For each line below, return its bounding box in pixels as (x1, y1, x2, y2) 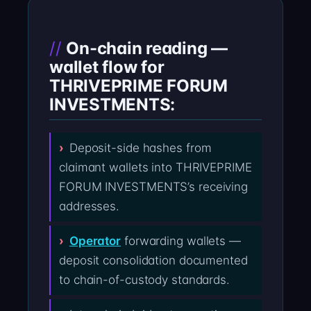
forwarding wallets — (121, 234, 241, 249)
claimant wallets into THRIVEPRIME (59, 160, 252, 175)
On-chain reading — (66, 37, 228, 58)
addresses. (59, 199, 120, 214)
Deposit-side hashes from (69, 141, 212, 155)
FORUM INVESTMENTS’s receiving (59, 180, 249, 194)
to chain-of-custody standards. (59, 273, 230, 287)
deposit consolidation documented (59, 253, 248, 268)
